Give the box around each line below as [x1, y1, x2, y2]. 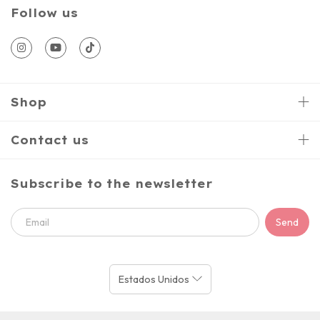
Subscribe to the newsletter [11, 176, 213, 191]
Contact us [11, 132, 89, 147]
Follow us [11, 5, 78, 20]
